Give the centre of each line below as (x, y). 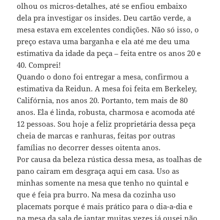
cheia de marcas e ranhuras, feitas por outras (96, 136)
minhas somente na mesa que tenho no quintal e (103, 183)
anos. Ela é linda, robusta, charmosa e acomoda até (106, 112)
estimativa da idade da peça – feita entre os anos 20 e (109, 53)
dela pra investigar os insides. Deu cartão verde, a (104, 18)
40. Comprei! (39, 65)
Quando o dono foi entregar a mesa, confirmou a (103, 77)
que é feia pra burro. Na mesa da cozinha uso (96, 195)
